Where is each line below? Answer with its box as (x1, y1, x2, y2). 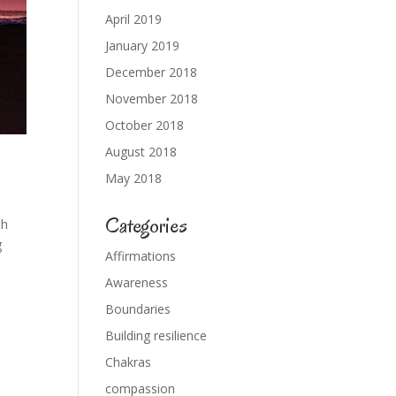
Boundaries (105, 301, 171, 317)
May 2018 (105, 170, 163, 187)
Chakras (105, 354, 152, 370)
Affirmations (105, 247, 177, 264)
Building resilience (105, 327, 208, 344)
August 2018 (105, 143, 178, 160)
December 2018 (105, 64, 198, 80)
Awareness (105, 274, 169, 291)
